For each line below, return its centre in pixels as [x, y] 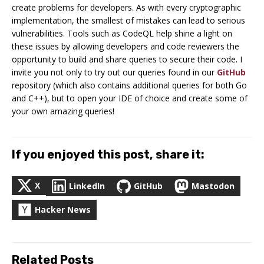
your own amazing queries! [63, 111]
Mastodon [213, 186]
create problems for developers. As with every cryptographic [126, 8]
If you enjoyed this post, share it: [108, 155]
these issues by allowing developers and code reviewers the [126, 47]
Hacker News [63, 210]
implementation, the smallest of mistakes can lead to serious [128, 21]
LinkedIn [87, 186]
